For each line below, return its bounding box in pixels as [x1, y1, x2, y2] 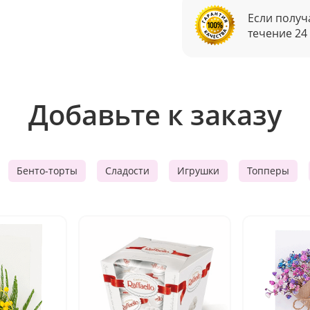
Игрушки [177, 164, 219, 177]
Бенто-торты [17, 164, 77, 177]
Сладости [105, 164, 149, 177]
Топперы [247, 164, 289, 177]
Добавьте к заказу [28, 95, 282, 134]
